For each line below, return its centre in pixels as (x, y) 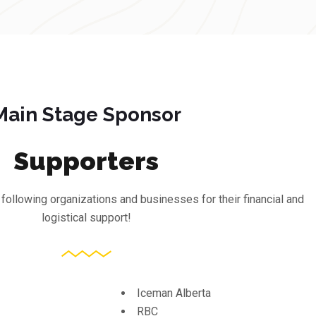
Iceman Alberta (174, 293)
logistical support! (86, 217)
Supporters (86, 160)
